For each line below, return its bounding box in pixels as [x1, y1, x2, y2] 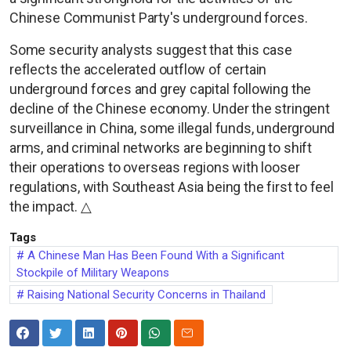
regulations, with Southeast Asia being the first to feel [9, 178, 334, 195]
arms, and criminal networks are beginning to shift [9, 139, 313, 156]
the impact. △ [9, 197, 92, 215]
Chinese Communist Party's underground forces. [9, 9, 308, 26]
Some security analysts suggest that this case [9, 41, 292, 58]
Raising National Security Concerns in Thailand [24, 287, 266, 302]
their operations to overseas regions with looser [9, 158, 300, 175]
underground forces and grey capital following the [9, 80, 312, 97]
